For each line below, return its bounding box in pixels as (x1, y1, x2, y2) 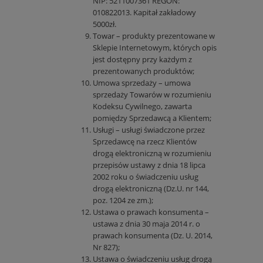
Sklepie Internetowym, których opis (93, 42, 217, 53)
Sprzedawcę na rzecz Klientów (93, 136, 197, 147)
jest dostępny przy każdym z (93, 54, 192, 65)
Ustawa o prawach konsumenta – (93, 207, 209, 218)
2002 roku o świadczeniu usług (93, 171, 198, 183)
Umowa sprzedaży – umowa (93, 77, 191, 89)
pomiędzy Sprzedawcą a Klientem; (93, 113, 211, 124)
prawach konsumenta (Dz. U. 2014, (93, 230, 213, 241)
